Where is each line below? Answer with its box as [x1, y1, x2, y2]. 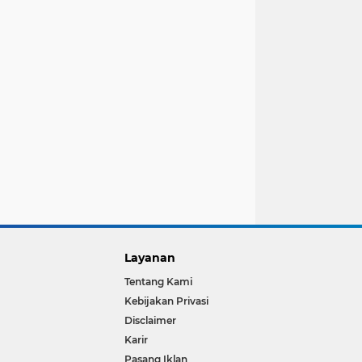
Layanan [124, 250, 176, 266]
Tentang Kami [124, 276, 193, 288]
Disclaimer [124, 314, 177, 327]
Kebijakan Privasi [124, 295, 209, 308]
